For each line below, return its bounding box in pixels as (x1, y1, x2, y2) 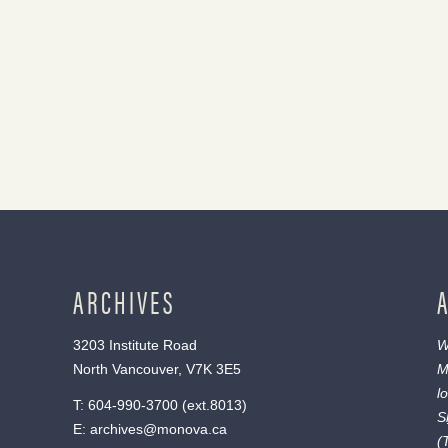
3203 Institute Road (72, 336, 197, 353)
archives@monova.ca (89, 420, 227, 437)
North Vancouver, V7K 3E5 (72, 360, 241, 377)
